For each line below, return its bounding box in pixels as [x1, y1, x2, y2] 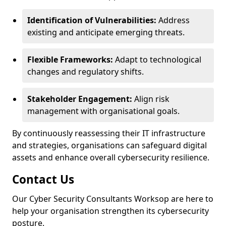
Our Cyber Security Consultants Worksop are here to [12, 193, 213, 204]
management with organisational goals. [27, 105, 180, 117]
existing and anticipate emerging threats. [27, 27, 185, 38]
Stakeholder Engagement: [27, 93, 132, 104]
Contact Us [12, 172, 74, 187]
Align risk [132, 93, 169, 104]
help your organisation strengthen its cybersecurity [12, 205, 209, 216]
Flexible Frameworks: [27, 54, 113, 65]
